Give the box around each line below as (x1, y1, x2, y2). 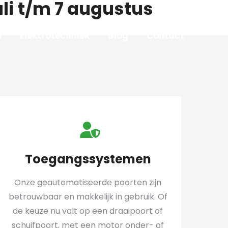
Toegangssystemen (24, 151, 151, 167)
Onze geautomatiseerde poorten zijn (14, 177, 162, 188)
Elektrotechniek (20, 29, 90, 42)
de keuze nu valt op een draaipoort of (13, 205, 163, 217)
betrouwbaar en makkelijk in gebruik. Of (8, 191, 167, 203)
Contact (147, 29, 184, 42)
